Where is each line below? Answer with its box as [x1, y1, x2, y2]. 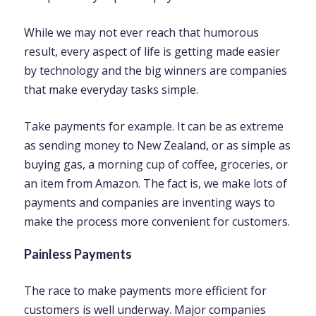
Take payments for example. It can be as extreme [23, 119, 284, 134]
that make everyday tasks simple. [23, 82, 198, 97]
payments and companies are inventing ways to [23, 195, 275, 210]
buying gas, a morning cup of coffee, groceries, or [23, 157, 288, 172]
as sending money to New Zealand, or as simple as [23, 138, 291, 153]
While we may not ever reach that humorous [23, 25, 259, 40]
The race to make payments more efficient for [23, 283, 267, 298]
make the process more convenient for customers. [23, 214, 290, 229]
